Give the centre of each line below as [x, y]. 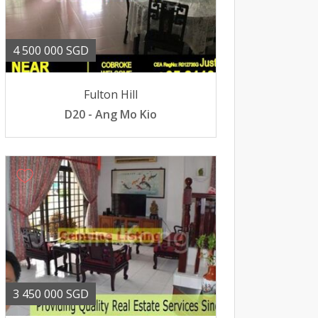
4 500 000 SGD [51, 50]
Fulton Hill [110, 94]
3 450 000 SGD [51, 294]
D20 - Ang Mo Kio [110, 114]
